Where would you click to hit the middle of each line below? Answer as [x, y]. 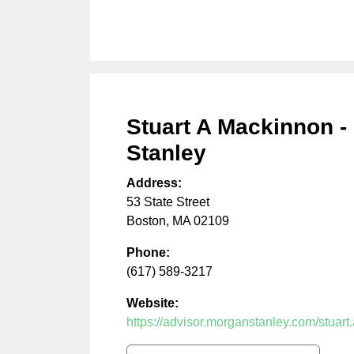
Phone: [148, 252]
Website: [153, 303]
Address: [154, 183]
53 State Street [168, 201]
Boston [146, 220]
